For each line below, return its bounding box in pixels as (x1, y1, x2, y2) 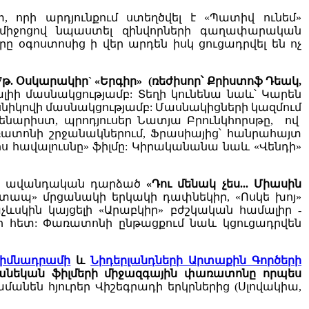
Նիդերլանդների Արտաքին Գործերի (90, 255, 302, 267)
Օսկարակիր (16, 75, 89, 88)
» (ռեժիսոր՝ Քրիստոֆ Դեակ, (137, 75, 302, 88)
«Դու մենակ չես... (146, 178, 255, 190)
